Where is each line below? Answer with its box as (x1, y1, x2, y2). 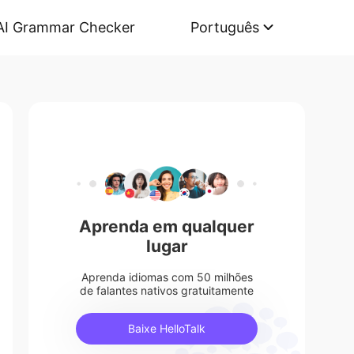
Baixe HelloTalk (128, 322, 205, 336)
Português (190, 19, 259, 36)
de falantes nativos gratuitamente (80, 284, 254, 298)
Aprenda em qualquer (79, 217, 254, 237)
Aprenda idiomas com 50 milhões (81, 270, 253, 284)
